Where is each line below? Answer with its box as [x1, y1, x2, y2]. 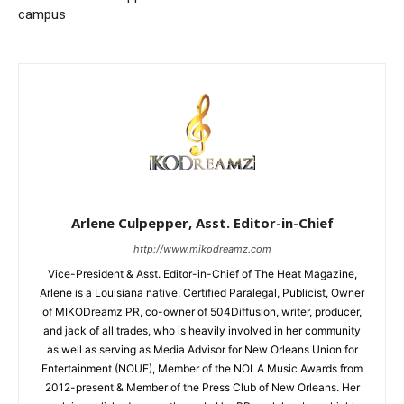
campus [18, 6, 66, 23]
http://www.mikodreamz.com [133, 243, 271, 256]
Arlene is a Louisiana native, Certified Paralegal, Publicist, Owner [40, 286, 364, 300]
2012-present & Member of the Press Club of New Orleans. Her [44, 381, 360, 395]
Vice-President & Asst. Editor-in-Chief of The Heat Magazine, [47, 267, 357, 281]
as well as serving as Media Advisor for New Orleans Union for [46, 343, 358, 357]
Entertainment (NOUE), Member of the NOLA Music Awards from [41, 362, 363, 376]
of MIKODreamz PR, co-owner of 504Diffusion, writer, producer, [42, 305, 362, 319]
